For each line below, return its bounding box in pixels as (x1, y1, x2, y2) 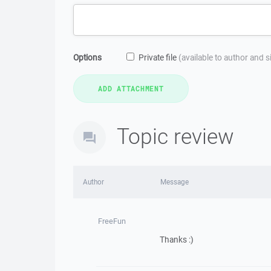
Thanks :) (159, 234, 194, 245)
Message (160, 177, 189, 186)
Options (73, 52, 102, 63)
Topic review (117, 122, 234, 150)
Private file (139, 52, 178, 63)
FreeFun (97, 216, 126, 226)
